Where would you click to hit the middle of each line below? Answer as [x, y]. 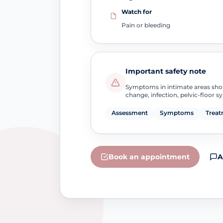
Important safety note [166, 71]
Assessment [129, 113]
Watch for [136, 11]
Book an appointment [149, 157]
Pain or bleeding [146, 25]
